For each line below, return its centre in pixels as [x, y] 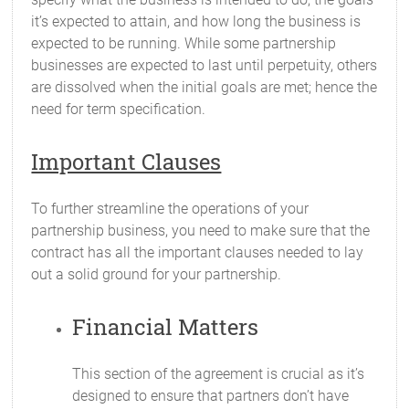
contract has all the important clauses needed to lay [198, 252]
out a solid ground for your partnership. [157, 274]
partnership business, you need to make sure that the [201, 231]
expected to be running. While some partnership [184, 43]
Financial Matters [166, 327]
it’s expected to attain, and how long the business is [196, 21]
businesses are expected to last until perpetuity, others [204, 65]
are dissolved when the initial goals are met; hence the [204, 87]
